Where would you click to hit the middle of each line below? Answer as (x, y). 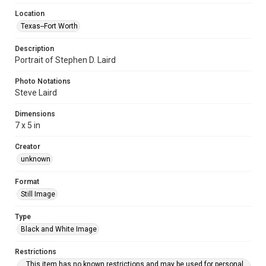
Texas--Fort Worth (49, 26)
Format (27, 182)
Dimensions (35, 114)
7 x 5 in (28, 125)
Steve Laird (36, 93)
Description (34, 49)
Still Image (38, 194)
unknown (36, 159)
